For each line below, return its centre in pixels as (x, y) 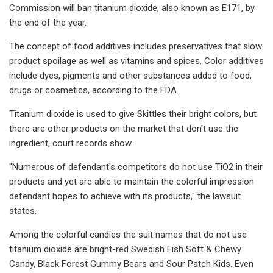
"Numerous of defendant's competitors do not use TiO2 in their (136, 167)
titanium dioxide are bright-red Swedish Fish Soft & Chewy (125, 249)
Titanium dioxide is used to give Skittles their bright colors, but (133, 114)
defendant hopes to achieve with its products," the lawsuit (125, 196)
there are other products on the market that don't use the (124, 128)
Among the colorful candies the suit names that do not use (128, 234)
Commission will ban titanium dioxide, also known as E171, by (132, 8)
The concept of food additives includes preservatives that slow (136, 46)
